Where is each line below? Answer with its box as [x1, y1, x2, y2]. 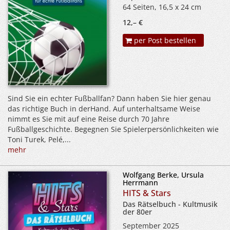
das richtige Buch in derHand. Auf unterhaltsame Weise [8, 104, 200, 114]
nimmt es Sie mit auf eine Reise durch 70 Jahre [8, 114, 169, 124]
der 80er [123, 207, 152, 217]
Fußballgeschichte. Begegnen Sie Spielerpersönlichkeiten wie [8, 124, 219, 135]
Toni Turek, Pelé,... [8, 135, 71, 145]
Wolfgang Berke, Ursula [123, 170, 204, 180]
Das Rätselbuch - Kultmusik [123, 199, 218, 209]
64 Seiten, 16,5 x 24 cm [123, 2, 201, 12]
